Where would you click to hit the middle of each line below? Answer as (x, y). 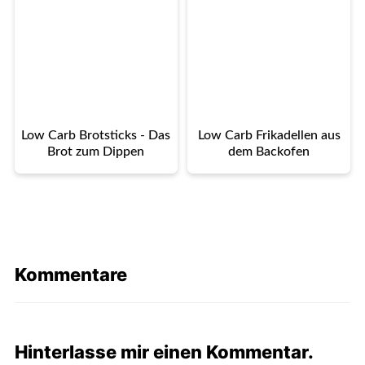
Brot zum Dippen (96, 151)
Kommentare (70, 274)
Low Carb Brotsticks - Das (96, 135)
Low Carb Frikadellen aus (269, 135)
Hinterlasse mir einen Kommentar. (164, 352)
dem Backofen (269, 151)
